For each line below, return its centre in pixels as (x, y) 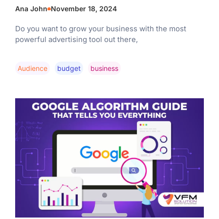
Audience (32, 68)
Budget (69, 68)
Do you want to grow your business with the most (100, 29)
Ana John (31, 9)
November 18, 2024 (84, 9)
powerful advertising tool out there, (76, 40)
